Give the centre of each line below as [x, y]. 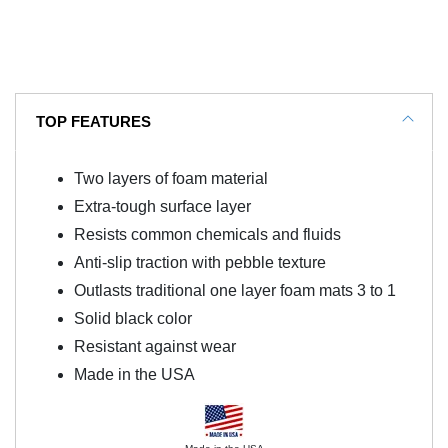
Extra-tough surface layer [162, 206]
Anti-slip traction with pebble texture [200, 262]
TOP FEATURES [93, 121]
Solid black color [133, 318]
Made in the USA [134, 374]
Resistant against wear [155, 346]
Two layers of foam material [171, 178]
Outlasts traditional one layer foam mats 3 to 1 [235, 290]
